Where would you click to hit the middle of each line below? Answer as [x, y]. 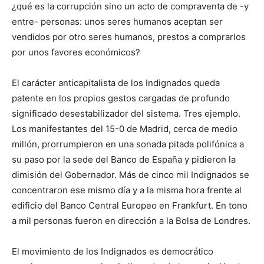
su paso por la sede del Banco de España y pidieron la [124, 160]
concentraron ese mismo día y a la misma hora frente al [127, 190]
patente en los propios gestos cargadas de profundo [121, 98]
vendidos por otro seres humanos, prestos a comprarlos [129, 37]
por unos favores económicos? [76, 52]
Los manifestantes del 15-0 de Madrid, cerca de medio [125, 129]
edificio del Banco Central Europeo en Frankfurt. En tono [130, 206]
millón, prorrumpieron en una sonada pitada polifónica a [128, 144]
